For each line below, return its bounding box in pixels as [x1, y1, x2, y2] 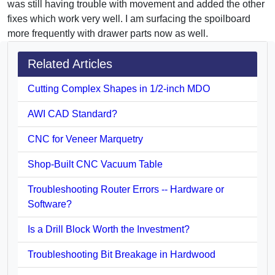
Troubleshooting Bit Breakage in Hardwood [28, 249, 215, 260]
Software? [28, 198, 72, 209]
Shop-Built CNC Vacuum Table [28, 158, 163, 169]
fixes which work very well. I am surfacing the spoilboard [7, 13, 250, 24]
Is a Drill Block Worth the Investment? [28, 223, 190, 234]
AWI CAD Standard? [28, 108, 117, 119]
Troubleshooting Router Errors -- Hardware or [28, 184, 224, 195]
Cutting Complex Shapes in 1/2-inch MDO [28, 83, 210, 94]
